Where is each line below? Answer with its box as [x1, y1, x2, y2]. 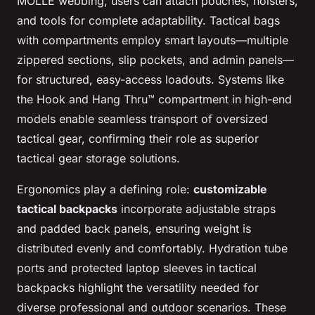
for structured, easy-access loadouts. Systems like [17, 72, 284, 87]
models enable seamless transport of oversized [17, 112, 268, 127]
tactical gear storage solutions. [17, 151, 180, 166]
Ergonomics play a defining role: [17, 182, 193, 197]
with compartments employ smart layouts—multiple [17, 33, 288, 48]
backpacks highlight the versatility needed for [17, 281, 259, 295]
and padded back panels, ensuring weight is [17, 221, 251, 236]
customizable [193, 182, 267, 197]
